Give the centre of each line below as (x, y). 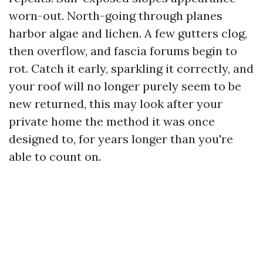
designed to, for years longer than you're (121, 139)
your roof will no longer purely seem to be (125, 86)
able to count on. (55, 156)
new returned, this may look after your (116, 104)
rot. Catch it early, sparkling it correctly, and (131, 68)
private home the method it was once (112, 121)
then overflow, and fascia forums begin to (123, 51)
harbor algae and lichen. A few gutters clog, (128, 33)
